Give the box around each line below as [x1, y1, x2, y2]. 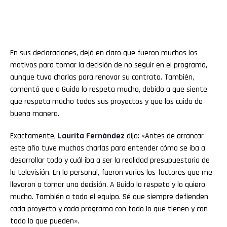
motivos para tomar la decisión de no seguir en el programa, [10, 59, 207, 70]
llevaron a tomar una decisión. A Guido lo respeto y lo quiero [10, 179, 205, 190]
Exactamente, [10, 130, 58, 141]
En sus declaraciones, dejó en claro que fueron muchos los [10, 47, 198, 58]
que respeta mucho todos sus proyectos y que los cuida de [10, 96, 203, 107]
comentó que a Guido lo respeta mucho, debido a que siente [10, 84, 207, 95]
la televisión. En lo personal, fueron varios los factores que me [10, 167, 212, 178]
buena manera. [10, 108, 59, 119]
